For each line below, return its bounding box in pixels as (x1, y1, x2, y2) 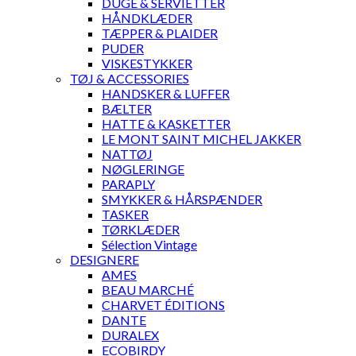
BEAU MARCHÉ (102, 281, 194, 297)
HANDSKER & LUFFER (102, 85, 230, 101)
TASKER (102, 206, 149, 222)
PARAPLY (102, 176, 155, 192)
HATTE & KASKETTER (102, 115, 230, 131)
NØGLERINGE (102, 161, 184, 176)
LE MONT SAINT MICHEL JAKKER (102, 130, 301, 146)
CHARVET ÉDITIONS (102, 296, 225, 312)
